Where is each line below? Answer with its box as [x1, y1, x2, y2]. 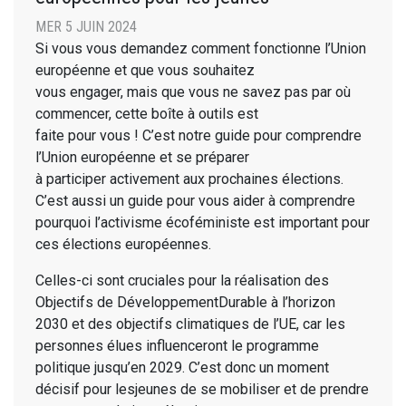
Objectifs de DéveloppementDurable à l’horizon [35, 294, 335, 312]
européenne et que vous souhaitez [35, 62, 255, 80]
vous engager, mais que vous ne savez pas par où [35, 83, 351, 101]
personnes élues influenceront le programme [35, 337, 319, 355]
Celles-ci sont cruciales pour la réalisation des [35, 272, 329, 290]
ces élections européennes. [35, 236, 211, 254]
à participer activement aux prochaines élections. [35, 170, 343, 188]
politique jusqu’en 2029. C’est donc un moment [35, 359, 329, 377]
